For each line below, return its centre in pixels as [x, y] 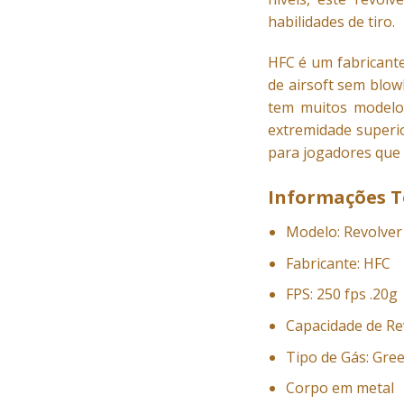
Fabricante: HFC [339, 263]
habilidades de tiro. [331, 21]
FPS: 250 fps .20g [342, 294]
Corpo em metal [340, 388]
